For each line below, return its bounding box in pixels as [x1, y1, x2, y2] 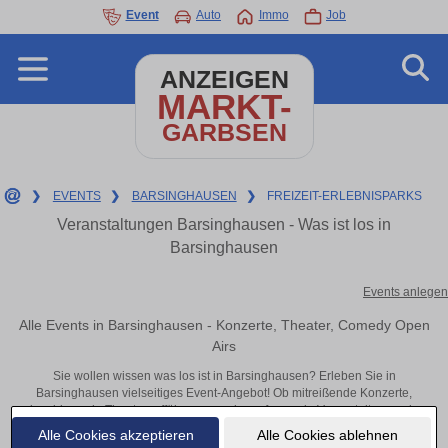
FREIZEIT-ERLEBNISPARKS [267, 189, 423, 203]
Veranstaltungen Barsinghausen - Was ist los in [57, 216, 391, 233]
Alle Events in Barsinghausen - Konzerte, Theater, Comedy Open [18, 316, 430, 333]
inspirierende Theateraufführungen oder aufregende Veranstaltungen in [29, 403, 419, 418]
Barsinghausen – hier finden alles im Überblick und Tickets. [63, 420, 385, 435]
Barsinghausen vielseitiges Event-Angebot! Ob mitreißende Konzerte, [36, 386, 412, 401]
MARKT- [156, 87, 292, 126]
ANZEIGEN [159, 66, 289, 93]
